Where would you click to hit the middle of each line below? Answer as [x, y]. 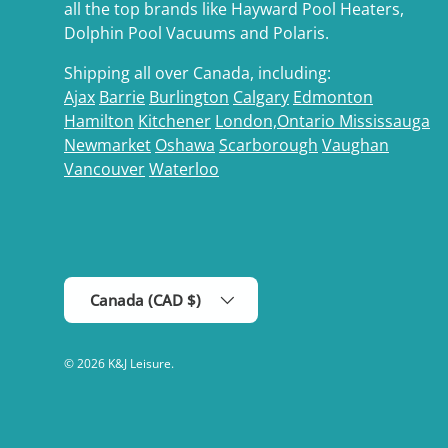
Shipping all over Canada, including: [197, 73]
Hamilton [99, 121]
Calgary [261, 97]
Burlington [189, 97]
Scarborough [268, 145]
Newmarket [107, 145]
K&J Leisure [139, 364]
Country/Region [116, 288]
